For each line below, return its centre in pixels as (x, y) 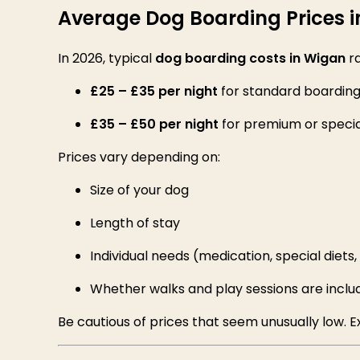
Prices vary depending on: (139, 157)
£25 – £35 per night (154, 92)
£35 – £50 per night (154, 125)
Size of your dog (139, 190)
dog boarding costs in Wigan (250, 59)
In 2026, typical (106, 59)
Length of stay (135, 223)
